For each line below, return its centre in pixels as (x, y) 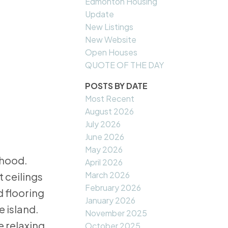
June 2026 (105, 137)
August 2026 (110, 111)
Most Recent (110, 99)
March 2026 (108, 175)
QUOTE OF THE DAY (125, 65)
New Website (111, 40)
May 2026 (104, 150)
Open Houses (111, 52)
